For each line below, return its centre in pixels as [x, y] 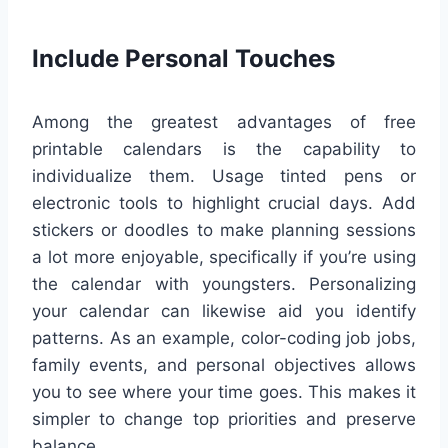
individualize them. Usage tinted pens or [224, 175]
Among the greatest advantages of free [224, 121]
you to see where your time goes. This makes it [224, 391]
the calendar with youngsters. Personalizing [224, 283]
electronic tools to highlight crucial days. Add [224, 202]
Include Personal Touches [183, 58]
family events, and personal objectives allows [224, 364]
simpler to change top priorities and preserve [224, 418]
